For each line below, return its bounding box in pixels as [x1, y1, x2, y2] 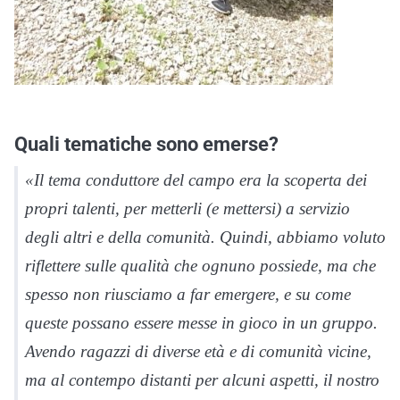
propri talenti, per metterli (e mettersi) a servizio [25, 198, 350, 218]
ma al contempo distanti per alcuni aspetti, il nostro [25, 370, 379, 389]
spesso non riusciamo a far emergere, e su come [25, 284, 351, 304]
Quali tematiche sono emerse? [14, 131, 279, 155]
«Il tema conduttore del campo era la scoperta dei [25, 170, 367, 189]
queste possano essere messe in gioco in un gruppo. [25, 312, 378, 332]
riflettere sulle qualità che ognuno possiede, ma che [25, 255, 376, 275]
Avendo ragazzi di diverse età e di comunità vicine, [25, 341, 371, 361]
